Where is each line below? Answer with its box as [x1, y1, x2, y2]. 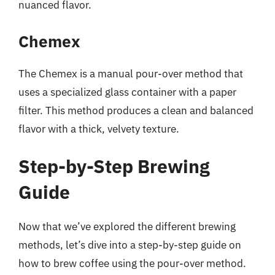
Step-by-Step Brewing [18, 154, 210, 178]
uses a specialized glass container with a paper [18, 85, 236, 99]
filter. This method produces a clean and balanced [18, 103, 254, 117]
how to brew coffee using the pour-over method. [18, 257, 246, 270]
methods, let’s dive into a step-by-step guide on [18, 238, 241, 252]
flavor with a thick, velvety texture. [18, 122, 179, 136]
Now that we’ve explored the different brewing [18, 220, 236, 233]
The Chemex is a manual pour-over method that [18, 66, 243, 80]
